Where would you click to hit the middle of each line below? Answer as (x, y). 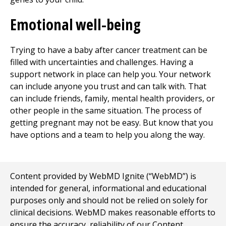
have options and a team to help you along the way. (107, 135)
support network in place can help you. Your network (110, 74)
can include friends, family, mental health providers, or (112, 98)
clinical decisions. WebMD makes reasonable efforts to (113, 212)
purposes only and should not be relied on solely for (109, 200)
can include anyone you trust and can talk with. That (108, 86)
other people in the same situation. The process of (106, 110)
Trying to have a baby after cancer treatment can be (109, 50)
